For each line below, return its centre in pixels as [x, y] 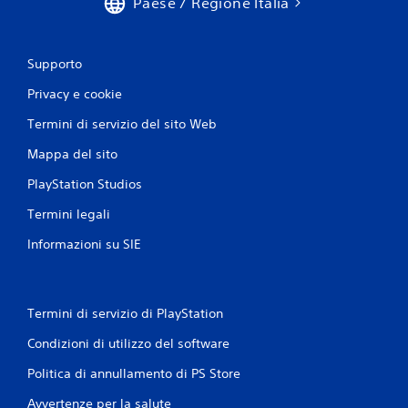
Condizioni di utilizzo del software [128, 343]
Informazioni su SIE [84, 244]
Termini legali [69, 214]
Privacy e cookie [75, 94]
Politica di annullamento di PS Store [134, 373]
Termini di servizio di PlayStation [125, 313]
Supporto [55, 64]
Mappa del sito [72, 154]
